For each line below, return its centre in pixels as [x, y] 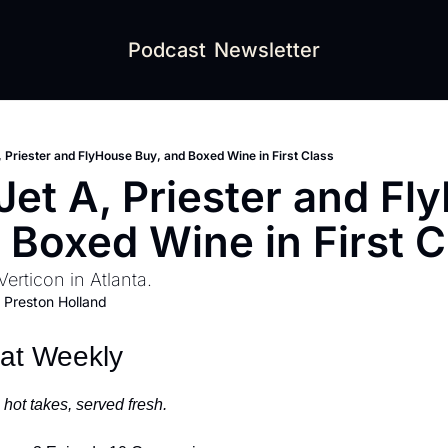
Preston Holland [55, 301]
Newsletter [267, 50]
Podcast [167, 50]
